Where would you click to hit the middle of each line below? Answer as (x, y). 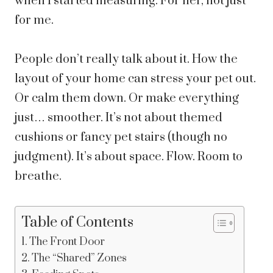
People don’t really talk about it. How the (126, 60)
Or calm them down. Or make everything (127, 99)
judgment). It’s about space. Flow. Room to (129, 157)
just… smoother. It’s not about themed (119, 118)
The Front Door (67, 242)
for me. (34, 21)
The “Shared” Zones (80, 259)
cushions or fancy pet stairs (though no (121, 138)
